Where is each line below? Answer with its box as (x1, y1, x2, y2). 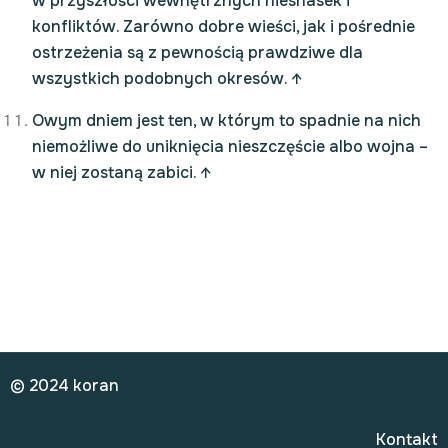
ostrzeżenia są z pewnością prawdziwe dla (32, 42, 363, 63)
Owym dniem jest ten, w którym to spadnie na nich (32, 110, 421, 131)
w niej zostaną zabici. (32, 162, 200, 183)
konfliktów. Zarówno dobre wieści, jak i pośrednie (32, 16, 415, 37)
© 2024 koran (10, 375, 119, 396)
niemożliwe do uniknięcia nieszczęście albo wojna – (32, 136, 428, 157)
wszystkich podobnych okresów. (32, 68, 291, 89)
